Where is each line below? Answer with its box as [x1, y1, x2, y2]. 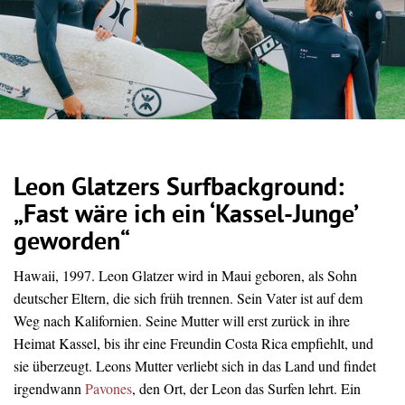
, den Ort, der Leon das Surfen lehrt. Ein [132, 379, 361, 399]
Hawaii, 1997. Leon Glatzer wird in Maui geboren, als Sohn [14, 266, 357, 286]
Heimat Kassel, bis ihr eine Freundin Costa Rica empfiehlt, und [14, 334, 373, 353]
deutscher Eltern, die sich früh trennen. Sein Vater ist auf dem [14, 288, 363, 308]
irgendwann [14, 379, 85, 399]
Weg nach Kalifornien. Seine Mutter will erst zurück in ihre [14, 311, 350, 331]
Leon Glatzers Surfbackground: [14, 174, 344, 205]
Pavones [85, 379, 132, 399]
